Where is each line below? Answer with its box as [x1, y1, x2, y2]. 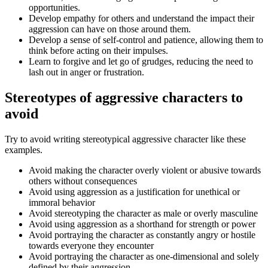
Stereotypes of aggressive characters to [5, 89, 243, 105]
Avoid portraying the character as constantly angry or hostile [29, 229, 255, 240]
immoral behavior [29, 197, 95, 208]
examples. [5, 144, 42, 155]
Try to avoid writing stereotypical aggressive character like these [5, 133, 246, 144]
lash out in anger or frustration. [29, 66, 144, 77]
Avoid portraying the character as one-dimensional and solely [29, 251, 259, 261]
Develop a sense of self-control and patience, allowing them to [29, 34, 263, 45]
